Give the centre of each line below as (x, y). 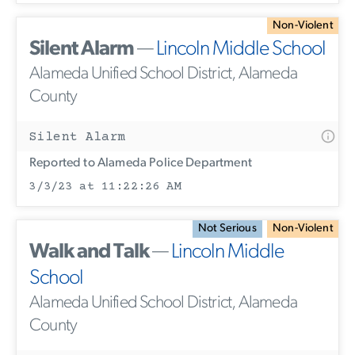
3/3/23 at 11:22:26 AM (105, 187)
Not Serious (227, 229)
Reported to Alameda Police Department (141, 164)
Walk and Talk (89, 253)
